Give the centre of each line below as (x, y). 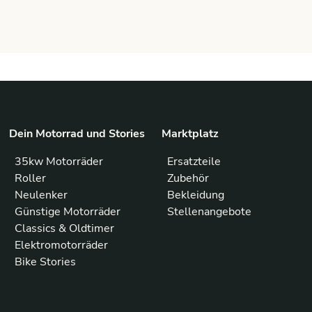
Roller (31, 178)
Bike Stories (46, 262)
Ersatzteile (194, 162)
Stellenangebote (209, 212)
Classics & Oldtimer (65, 228)
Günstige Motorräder (68, 212)
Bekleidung (195, 195)
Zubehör (188, 178)
